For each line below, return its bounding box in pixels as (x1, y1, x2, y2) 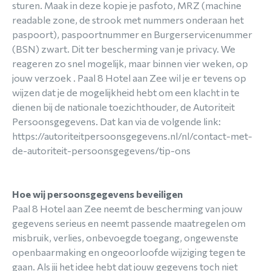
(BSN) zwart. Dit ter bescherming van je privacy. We (12, 43, 235, 54)
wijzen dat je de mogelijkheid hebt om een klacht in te (12, 87, 240, 98)
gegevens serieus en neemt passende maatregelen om (12, 217, 246, 229)
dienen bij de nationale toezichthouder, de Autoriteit (12, 101, 235, 113)
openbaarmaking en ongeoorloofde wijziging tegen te (12, 246, 246, 258)
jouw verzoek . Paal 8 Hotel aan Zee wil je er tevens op (12, 72, 246, 83)
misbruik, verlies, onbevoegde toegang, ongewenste (12, 232, 238, 243)
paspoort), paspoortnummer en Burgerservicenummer (12, 28, 252, 40)
